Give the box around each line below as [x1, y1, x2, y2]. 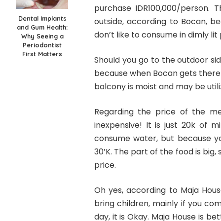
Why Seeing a [21, 32, 64, 40]
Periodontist [23, 40, 62, 49]
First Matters [22, 49, 63, 58]
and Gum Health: [17, 23, 68, 31]
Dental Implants [18, 14, 67, 22]
